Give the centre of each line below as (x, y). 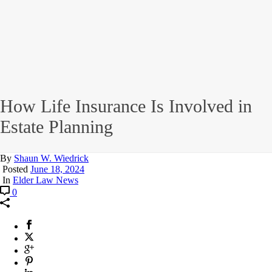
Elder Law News (46, 180)
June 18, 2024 (57, 169)
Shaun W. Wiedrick (51, 158)
